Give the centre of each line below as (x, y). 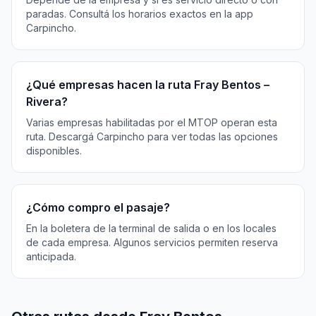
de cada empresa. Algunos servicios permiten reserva (152, 242)
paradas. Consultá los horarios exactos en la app (140, 14)
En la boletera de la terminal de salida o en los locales (151, 228)
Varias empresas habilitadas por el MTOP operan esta (152, 122)
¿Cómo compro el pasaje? (98, 207)
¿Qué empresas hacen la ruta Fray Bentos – (148, 85)
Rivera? (47, 102)
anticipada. (51, 256)
